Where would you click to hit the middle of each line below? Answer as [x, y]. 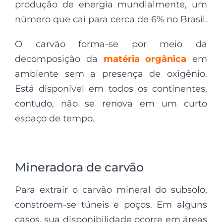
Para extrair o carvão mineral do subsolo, [111, 190]
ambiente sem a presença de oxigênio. [111, 74]
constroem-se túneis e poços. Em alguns [111, 204]
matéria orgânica [145, 59]
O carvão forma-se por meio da [111, 44]
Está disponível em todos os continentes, [111, 88]
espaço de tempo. [55, 118]
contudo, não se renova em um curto [111, 103]
